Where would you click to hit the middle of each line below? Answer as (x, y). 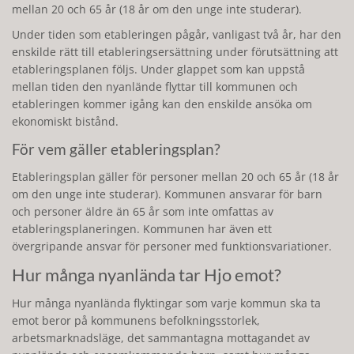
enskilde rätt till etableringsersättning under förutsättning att (175, 52)
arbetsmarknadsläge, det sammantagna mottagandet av (161, 338)
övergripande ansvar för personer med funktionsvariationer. (172, 246)
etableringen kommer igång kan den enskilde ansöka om (162, 104)
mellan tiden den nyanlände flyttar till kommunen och (155, 87)
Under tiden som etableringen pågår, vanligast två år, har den (177, 34)
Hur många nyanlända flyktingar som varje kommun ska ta (166, 303)
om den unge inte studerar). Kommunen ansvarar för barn (167, 194)
